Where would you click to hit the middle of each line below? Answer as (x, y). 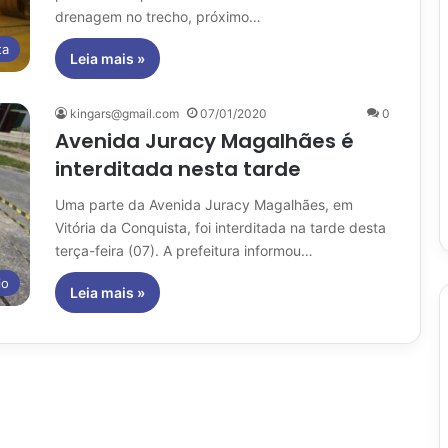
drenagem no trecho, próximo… (158, 16)
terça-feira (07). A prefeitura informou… (184, 250)
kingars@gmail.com (124, 113)
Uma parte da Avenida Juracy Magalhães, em (204, 204)
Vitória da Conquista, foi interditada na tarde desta (220, 227)
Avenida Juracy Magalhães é (204, 140)
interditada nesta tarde (178, 168)
